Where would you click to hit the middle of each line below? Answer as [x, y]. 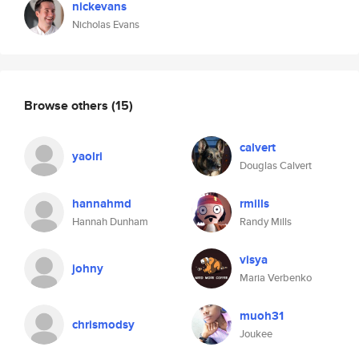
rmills [254, 204]
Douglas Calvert [276, 165]
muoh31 [262, 316]
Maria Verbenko [276, 278]
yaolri [87, 156]
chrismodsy [103, 325]
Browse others [68, 105]
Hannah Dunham [110, 222]
